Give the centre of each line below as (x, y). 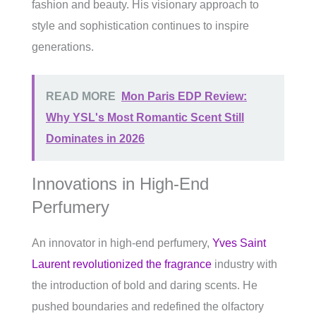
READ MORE (81, 97)
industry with (244, 265)
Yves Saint (239, 243)
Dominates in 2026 (95, 139)
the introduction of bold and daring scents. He (145, 286)
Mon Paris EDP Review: (184, 97)
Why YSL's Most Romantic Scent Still (145, 118)
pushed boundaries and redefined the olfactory (148, 307)
